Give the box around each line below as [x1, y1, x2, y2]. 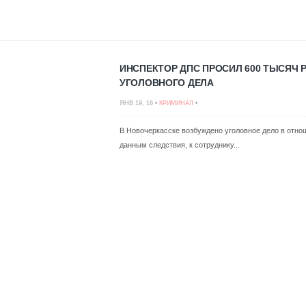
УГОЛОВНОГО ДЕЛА [120, 77, 214, 88]
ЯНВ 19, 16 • [120, 100, 159, 107]
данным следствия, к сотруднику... [120, 141, 240, 149]
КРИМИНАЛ [159, 100, 193, 107]
